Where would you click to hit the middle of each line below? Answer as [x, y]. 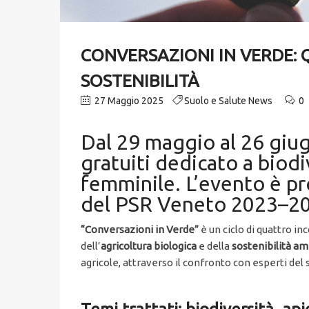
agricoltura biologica [149, 246]
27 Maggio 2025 [128, 101]
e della [214, 246]
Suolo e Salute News [228, 101]
